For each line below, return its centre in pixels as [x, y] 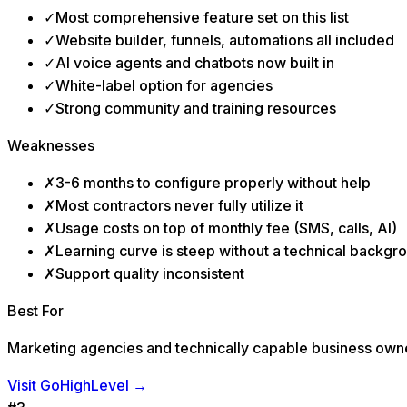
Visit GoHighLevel [68, 386]
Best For [35, 311]
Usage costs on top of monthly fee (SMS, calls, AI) [226, 228]
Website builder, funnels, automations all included [225, 40]
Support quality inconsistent [150, 274]
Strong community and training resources [196, 109]
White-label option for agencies [164, 86]
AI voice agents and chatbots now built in [195, 63]
